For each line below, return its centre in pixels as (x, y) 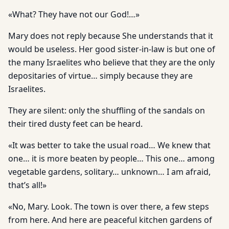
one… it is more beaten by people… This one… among (111, 158)
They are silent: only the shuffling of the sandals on (107, 110)
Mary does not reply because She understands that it (111, 36)
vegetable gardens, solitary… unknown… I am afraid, (109, 172)
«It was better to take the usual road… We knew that (109, 145)
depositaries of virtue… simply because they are (100, 76)
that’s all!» (27, 185)
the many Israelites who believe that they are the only (111, 62)
